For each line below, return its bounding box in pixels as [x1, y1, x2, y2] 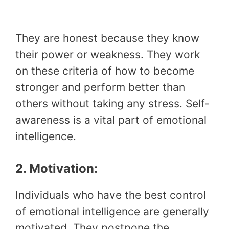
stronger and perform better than [15, 80, 185, 94]
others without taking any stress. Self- [15, 97, 210, 110]
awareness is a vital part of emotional [15, 113, 207, 126]
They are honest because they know [15, 31, 199, 44]
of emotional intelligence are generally [15, 205, 209, 218]
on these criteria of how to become [15, 64, 194, 77]
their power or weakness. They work [15, 48, 200, 61]
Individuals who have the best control [15, 189, 206, 202]
